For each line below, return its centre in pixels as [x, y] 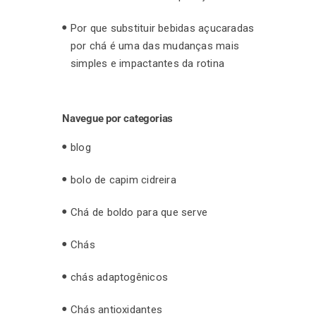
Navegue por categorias [118, 118]
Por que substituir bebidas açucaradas [163, 28]
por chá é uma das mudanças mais [155, 45]
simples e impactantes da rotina [147, 63]
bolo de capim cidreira [123, 180]
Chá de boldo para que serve [139, 212]
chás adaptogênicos [120, 277]
